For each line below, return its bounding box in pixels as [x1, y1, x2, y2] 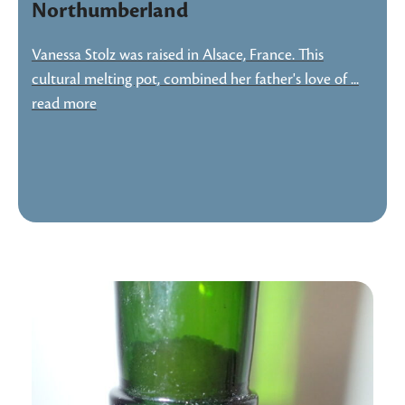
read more [31, 95, 97, 112]
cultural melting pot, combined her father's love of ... [31, 71, 359, 88]
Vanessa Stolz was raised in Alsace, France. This [31, 46, 324, 63]
